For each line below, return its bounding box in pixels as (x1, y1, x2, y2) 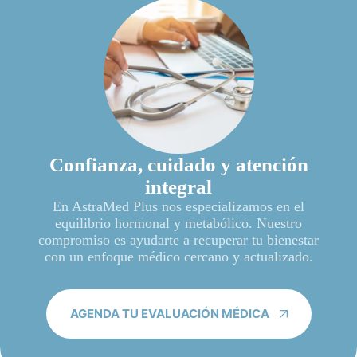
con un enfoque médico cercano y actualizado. (44, 248, 313, 265)
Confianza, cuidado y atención (49, 153, 308, 175)
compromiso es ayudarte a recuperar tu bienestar (38, 231, 319, 248)
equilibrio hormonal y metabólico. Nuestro (55, 214, 302, 231)
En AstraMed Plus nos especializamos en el (53, 198, 304, 214)
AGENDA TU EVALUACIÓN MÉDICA (69, 306, 269, 322)
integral (145, 175, 212, 198)
